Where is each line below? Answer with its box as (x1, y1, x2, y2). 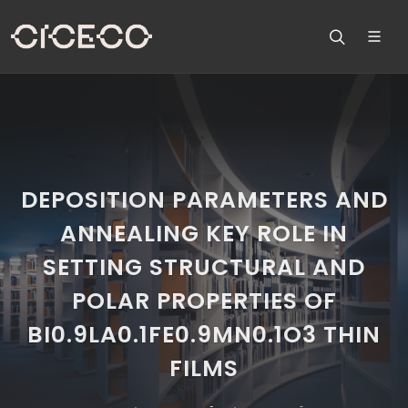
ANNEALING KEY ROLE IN (60, 218, 348, 250)
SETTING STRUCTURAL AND (43, 251, 365, 283)
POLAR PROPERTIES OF (71, 285, 337, 317)
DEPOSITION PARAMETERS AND (20, 184, 388, 216)
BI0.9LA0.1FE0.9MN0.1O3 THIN (27, 319, 381, 351)
